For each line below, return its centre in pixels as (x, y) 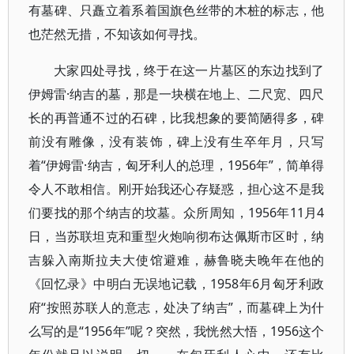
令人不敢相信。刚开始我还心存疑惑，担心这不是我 (177, 189)
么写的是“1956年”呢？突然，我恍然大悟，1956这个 (177, 331)
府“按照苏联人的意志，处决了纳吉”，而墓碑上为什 (177, 307)
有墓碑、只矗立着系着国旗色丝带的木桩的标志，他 (177, 10)
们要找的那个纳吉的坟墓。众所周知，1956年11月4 (177, 213)
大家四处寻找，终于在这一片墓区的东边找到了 (189, 70)
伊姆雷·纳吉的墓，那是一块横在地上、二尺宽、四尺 (177, 94)
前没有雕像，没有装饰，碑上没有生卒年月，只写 (177, 141)
